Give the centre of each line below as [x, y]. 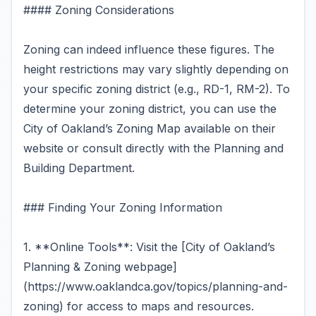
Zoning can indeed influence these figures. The [149, 49]
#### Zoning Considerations [99, 10]
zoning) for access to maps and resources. [139, 306]
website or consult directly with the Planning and [153, 148]
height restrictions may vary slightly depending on [156, 69]
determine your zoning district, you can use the [150, 109]
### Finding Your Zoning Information [123, 207]
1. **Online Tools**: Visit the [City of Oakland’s [149, 247]
